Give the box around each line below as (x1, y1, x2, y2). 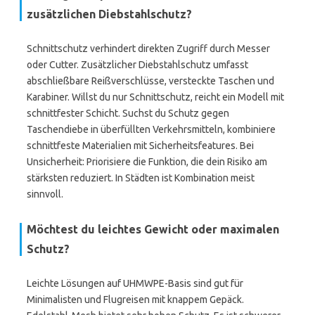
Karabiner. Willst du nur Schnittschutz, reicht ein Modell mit (27, 91, 284, 103)
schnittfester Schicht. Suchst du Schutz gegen (27, 108, 229, 119)
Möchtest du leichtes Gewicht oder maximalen (27, 223, 279, 236)
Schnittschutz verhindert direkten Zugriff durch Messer (27, 43, 270, 54)
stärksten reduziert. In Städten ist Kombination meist (27, 172, 255, 184)
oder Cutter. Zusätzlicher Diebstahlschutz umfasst (27, 59, 248, 70)
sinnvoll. (27, 188, 63, 200)
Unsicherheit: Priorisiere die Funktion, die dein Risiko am (27, 156, 267, 167)
